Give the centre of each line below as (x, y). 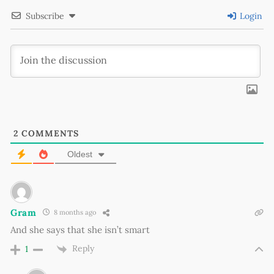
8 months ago (74, 213)
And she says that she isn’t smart (80, 229)
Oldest (80, 154)
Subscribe (45, 16)
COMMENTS (49, 133)
